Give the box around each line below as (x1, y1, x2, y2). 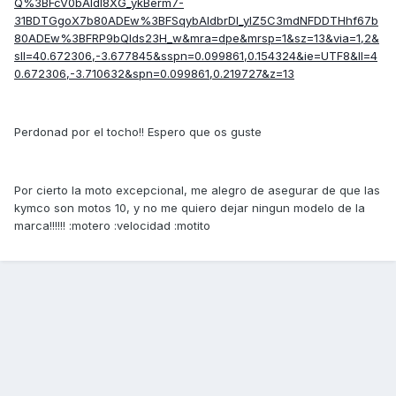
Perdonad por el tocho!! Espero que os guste (14, 125, 262, 140)
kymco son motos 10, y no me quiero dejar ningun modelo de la (14, 201, 365, 216)
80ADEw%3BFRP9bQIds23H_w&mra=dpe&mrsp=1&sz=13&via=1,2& (14, 31, 379, 46)
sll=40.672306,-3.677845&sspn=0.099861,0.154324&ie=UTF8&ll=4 (14, 49, 377, 64)
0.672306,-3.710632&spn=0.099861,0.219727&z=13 (14, 66, 294, 81)
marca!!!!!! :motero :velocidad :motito (14, 218, 210, 233)
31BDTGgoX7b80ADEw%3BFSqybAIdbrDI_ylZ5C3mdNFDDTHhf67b (14, 13, 378, 28)
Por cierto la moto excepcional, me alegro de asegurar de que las (14, 183, 380, 198)
